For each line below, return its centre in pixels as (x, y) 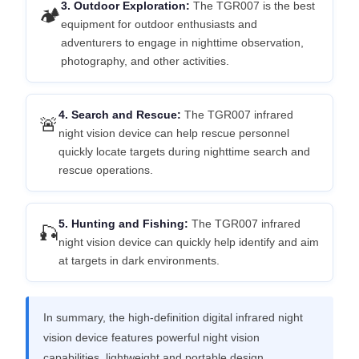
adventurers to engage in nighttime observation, (182, 42)
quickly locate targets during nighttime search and (184, 151)
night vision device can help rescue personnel (173, 133)
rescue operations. (105, 170)
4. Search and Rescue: (119, 115)
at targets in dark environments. (139, 260)
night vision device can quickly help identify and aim (188, 242)
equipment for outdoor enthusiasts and (159, 24)
